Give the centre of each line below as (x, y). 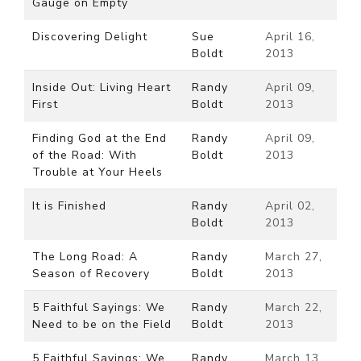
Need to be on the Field (102, 324)
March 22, (294, 307)
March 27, (294, 257)
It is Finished (69, 206)
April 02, (290, 206)
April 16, (290, 37)
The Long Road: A (85, 257)
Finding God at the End (100, 138)
